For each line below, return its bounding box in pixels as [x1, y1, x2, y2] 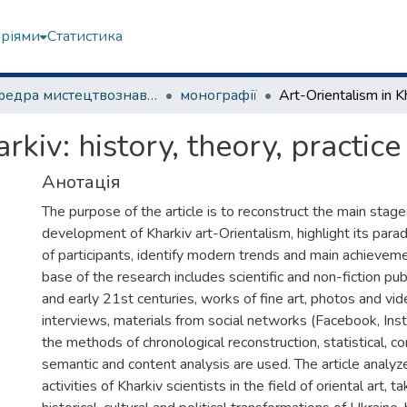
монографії [180, 85, 257, 105]
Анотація [42, 170, 121, 194]
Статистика [47, 26, 123, 46]
